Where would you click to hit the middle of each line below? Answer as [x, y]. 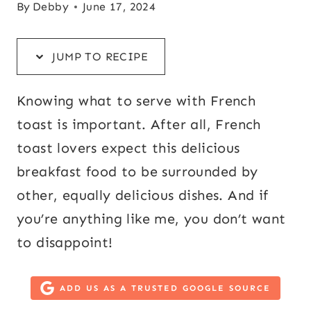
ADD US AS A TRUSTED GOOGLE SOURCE [165, 288]
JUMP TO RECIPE [98, 57]
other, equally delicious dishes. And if [143, 195]
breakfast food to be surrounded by [137, 171]
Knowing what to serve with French [136, 101]
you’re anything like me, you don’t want [151, 219]
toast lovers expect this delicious [128, 148]
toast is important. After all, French [139, 124]
